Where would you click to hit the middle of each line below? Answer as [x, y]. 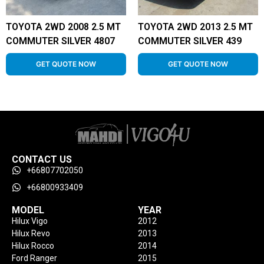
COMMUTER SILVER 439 [190, 41]
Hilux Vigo [30, 221]
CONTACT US [42, 159]
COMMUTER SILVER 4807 [60, 41]
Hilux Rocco [33, 245]
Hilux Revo [31, 233]
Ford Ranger [34, 258]
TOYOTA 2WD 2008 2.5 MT [63, 27]
